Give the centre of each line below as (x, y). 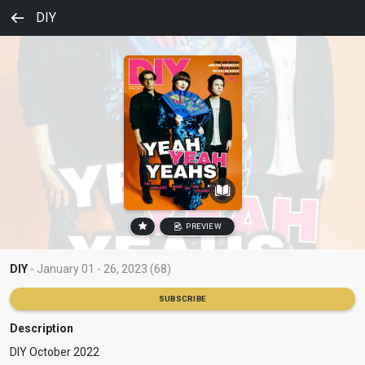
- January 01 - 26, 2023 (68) (99, 268)
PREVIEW (203, 226)
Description (42, 328)
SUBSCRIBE (182, 298)
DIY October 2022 (55, 352)
